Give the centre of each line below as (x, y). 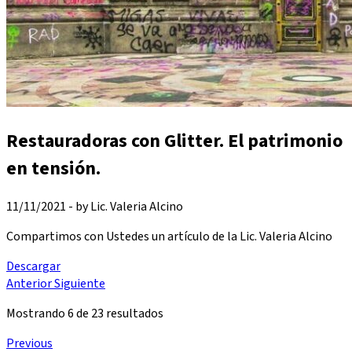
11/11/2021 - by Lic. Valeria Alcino (95, 206)
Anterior (30, 283)
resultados (134, 313)
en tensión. (53, 168)
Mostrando (37, 313)
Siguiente (80, 283)
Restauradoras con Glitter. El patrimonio (174, 141)
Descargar (33, 266)
